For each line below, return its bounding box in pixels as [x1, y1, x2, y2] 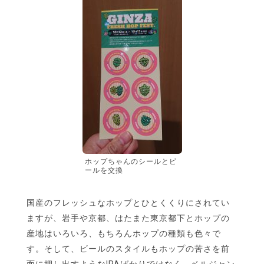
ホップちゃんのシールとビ [84, 157, 177, 166]
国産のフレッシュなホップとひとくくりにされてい [27, 198, 230, 208]
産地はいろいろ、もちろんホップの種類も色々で [27, 229, 221, 239]
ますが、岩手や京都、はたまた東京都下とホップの [27, 213, 230, 223]
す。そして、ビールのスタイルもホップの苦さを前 [27, 244, 230, 254]
